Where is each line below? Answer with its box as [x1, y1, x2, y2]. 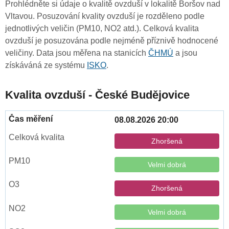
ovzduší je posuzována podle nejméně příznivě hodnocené [5, 36, 218, 45]
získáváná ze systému [5, 61, 87, 70]
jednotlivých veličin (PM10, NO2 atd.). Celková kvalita [5, 24, 199, 33]
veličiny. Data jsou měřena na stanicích [5, 49, 148, 58]
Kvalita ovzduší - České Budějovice [5, 88, 190, 102]
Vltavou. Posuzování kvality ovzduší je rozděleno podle [5, 12, 204, 21]
